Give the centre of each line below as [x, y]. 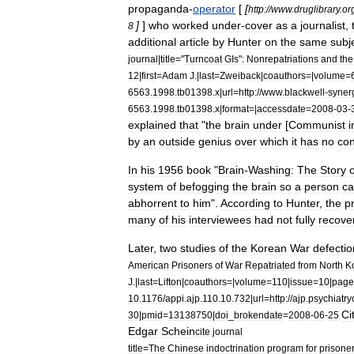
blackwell [305, 92]
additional [152, 42]
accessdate [281, 109]
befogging [204, 186]
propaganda [158, 9]
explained [152, 125]
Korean [269, 248]
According [245, 203]
